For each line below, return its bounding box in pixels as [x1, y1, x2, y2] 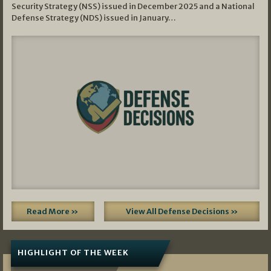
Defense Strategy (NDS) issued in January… [11, 13, 176, 24]
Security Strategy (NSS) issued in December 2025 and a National [11, 1, 255, 12]
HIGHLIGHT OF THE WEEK [17, 247, 129, 258]
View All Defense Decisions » [125, 206, 238, 217]
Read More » [27, 206, 79, 217]
